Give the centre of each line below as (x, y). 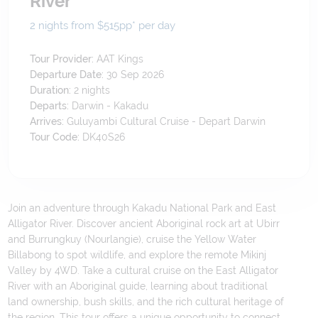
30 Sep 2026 (136, 75)
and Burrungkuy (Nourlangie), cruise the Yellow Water (132, 239)
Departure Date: (67, 75)
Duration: (51, 90)
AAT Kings (120, 59)
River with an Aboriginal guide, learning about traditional (138, 286)
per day (156, 25)
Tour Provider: (62, 59)
